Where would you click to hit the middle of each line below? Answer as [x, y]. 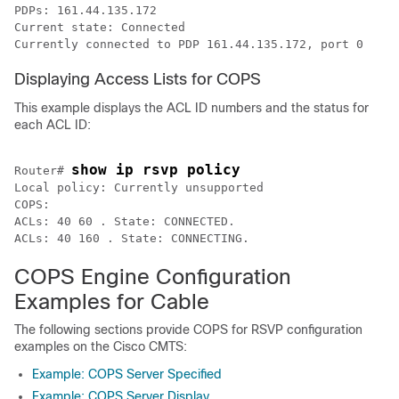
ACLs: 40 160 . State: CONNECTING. [135, 238]
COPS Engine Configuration [153, 277]
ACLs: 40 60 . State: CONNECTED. [128, 221]
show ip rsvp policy [156, 170]
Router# [43, 171]
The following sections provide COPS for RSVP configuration [188, 330]
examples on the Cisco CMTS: [101, 346]
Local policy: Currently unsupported [139, 187]
